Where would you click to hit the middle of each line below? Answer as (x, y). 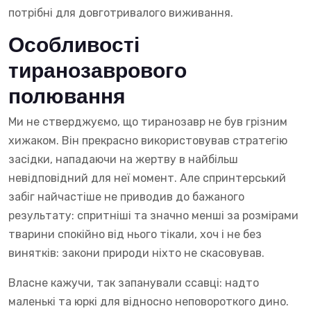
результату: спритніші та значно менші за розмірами (153, 216)
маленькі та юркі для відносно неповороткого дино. (149, 302)
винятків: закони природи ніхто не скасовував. (136, 253)
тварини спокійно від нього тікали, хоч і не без (135, 235)
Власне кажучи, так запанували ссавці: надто (134, 283)
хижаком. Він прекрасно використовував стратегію (148, 141)
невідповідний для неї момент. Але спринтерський (147, 178)
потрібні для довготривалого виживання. (121, 13)
